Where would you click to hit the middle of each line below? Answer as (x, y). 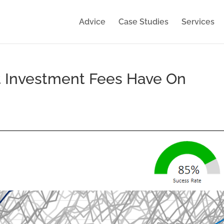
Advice (92, 21)
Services (198, 21)
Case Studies (143, 21)
